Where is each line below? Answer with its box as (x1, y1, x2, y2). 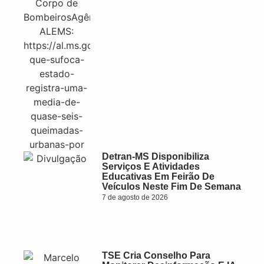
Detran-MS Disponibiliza (101, 151, 209, 161)
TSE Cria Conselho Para (101, 250, 210, 260)
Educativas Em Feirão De (101, 171, 214, 181)
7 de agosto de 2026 (101, 193, 168, 202)
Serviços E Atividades (101, 161, 200, 171)
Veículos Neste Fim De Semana (101, 181, 241, 192)
